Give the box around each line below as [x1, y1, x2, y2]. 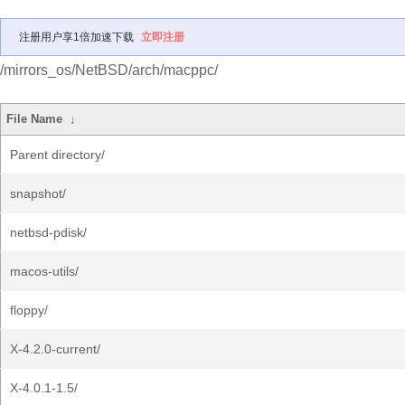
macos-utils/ [10, 264, 79, 278]
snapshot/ [10, 186, 66, 201]
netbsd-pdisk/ [10, 225, 87, 240]
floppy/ [10, 303, 48, 317]
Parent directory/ [10, 147, 105, 162]
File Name [6, 112, 63, 126]
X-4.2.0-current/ [10, 342, 100, 356]
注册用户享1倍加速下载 [19, 31, 134, 43]
